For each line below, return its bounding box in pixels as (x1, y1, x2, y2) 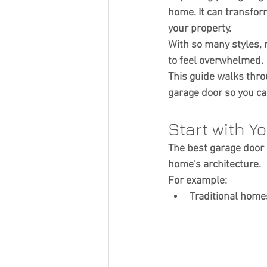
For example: (168, 175, 227, 187)
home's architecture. (168, 159, 261, 171)
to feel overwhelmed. (168, 55, 263, 67)
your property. (168, 23, 231, 35)
